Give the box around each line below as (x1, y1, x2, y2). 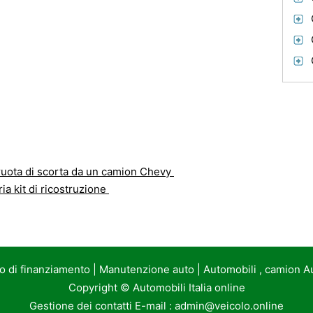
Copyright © (68, 281, 133, 294)
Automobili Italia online (132, 281, 245, 294)
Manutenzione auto (99, 263, 194, 276)
